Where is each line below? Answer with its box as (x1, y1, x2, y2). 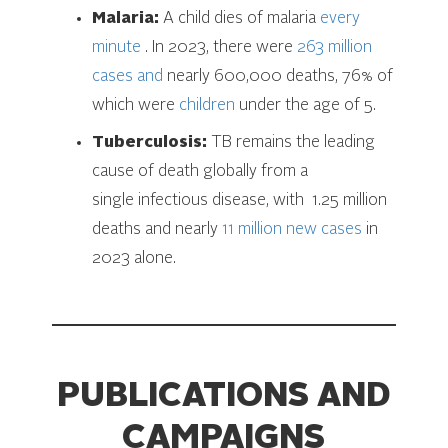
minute (92, 39, 146, 56)
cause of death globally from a (92, 163, 309, 180)
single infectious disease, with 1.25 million (92, 192, 388, 209)
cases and (92, 68, 164, 85)
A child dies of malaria (159, 10, 321, 27)
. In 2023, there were (145, 39, 298, 56)
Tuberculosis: (92, 134, 208, 151)
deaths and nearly (92, 221, 223, 238)
